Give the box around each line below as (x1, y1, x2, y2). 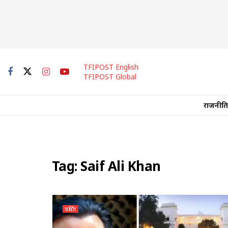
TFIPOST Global (83, 72, 136, 81)
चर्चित (65, 205, 76, 213)
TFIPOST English (83, 62, 138, 72)
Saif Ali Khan (80, 157, 161, 175)
